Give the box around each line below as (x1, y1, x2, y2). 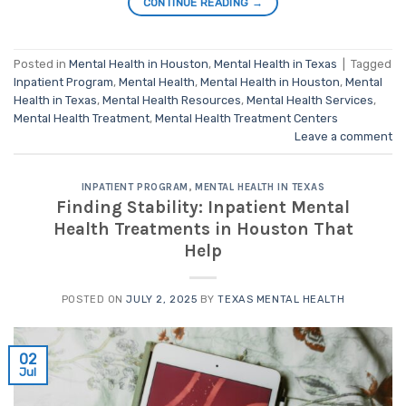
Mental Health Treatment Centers (155, 111, 338, 125)
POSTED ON (61, 294, 127, 306)
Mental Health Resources (102, 92, 241, 107)
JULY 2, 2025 (126, 294, 198, 306)
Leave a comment (295, 129, 392, 143)
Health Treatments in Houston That (53, 218, 353, 240)
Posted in (14, 56, 69, 71)
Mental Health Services (246, 92, 373, 107)
